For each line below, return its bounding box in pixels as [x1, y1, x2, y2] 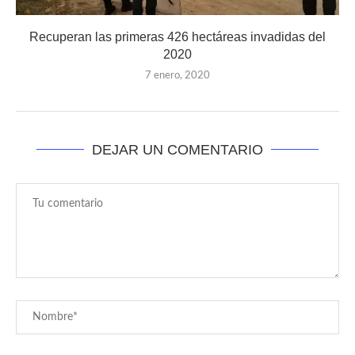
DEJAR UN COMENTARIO [92, 141, 263, 158]
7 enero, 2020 [145, 70, 210, 81]
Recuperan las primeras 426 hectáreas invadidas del [29, 29, 326, 44]
